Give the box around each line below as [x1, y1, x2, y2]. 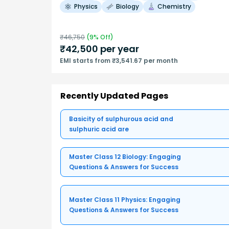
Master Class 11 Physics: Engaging [69, 195, 180, 204]
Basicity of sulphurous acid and [69, 114, 173, 123]
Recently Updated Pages [60, 89, 168, 102]
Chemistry [157, 2, 191, 11]
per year [98, 42, 139, 55]
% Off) [94, 32, 113, 41]
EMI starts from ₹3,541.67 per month [60, 56, 178, 65]
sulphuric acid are [69, 124, 129, 133]
